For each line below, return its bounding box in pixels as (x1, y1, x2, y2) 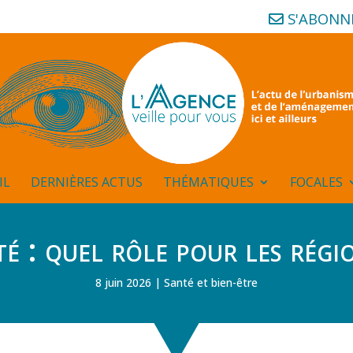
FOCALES (289, 173, 343, 191)
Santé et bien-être (164, 275, 258, 290)
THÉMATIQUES (162, 173, 254, 191)
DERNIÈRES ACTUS (30, 173, 143, 191)
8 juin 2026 (95, 275, 151, 290)
